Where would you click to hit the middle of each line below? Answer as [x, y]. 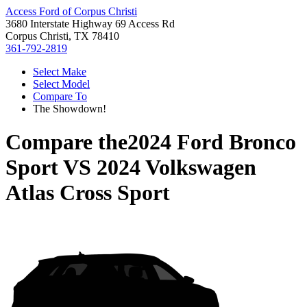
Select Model [61, 84]
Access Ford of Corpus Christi [71, 11]
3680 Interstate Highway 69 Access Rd [90, 24]
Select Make [60, 72]
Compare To [60, 96]
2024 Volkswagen [176, 168]
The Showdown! [70, 109]
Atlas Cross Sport [88, 193]
